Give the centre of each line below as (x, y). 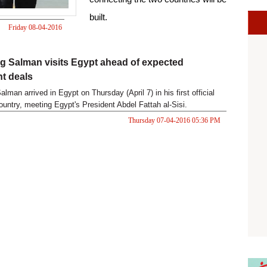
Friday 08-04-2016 (35, 27)
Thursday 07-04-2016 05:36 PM (174, 120)
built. (98, 17)
